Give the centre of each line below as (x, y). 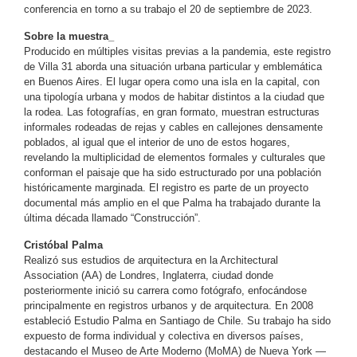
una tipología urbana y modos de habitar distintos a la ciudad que (174, 96)
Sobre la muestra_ (69, 36)
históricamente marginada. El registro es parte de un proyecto (166, 187)
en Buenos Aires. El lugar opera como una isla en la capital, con (172, 81)
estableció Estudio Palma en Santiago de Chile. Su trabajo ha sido (177, 320)
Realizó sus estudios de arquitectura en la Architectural (151, 260)
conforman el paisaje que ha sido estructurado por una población (173, 172)
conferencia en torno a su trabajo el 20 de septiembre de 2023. (168, 9)
